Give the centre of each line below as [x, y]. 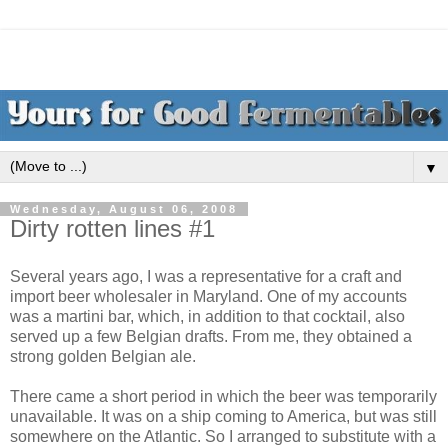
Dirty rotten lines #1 [112, 229]
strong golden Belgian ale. [103, 356]
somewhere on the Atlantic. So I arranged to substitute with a [223, 436]
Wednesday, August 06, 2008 [124, 209]
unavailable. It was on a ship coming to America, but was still [223, 416]
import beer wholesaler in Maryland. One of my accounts [208, 296]
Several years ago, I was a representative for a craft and [206, 276]
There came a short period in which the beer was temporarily [223, 396]
